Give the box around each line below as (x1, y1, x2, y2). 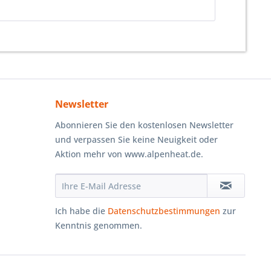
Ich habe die (55, 205, 108, 217)
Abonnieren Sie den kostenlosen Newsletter (55, 119, 233, 131)
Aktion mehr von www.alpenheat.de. (55, 148, 203, 160)
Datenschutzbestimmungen (108, 205, 220, 217)
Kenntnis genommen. (55, 220, 142, 231)
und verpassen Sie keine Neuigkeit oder (55, 134, 218, 145)
